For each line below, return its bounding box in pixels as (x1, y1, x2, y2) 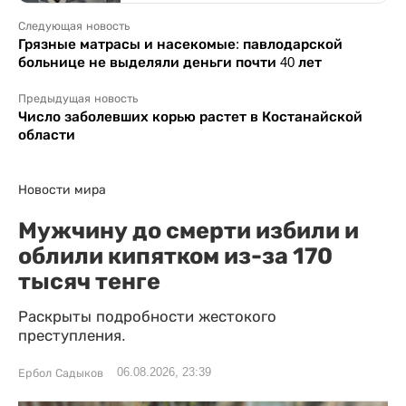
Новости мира (18, 181, 106, 197)
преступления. (18, 326, 126, 344)
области (18, 126, 75, 142)
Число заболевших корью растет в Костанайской (18, 108, 362, 124)
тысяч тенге (18, 266, 160, 295)
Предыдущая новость (18, 92, 138, 105)
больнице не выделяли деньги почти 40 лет (18, 53, 322, 70)
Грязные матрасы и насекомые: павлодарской (18, 35, 343, 52)
